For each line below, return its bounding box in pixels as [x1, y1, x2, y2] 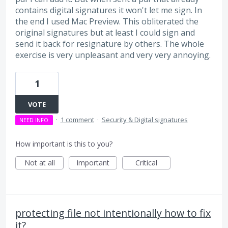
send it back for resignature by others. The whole [15, 38, 204, 49]
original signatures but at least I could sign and [15, 26, 195, 38]
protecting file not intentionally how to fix [15, 206, 211, 220]
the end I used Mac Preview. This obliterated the [15, 15, 198, 27]
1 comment [60, 115, 94, 125]
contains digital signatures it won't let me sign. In [15, 4, 202, 16]
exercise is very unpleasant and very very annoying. [15, 49, 211, 61]
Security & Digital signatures [101, 115, 188, 125]
